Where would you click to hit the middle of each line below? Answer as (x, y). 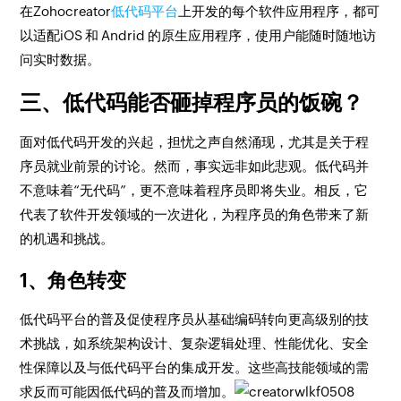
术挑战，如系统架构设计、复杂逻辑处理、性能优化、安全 (195, 343)
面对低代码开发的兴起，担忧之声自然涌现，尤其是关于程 (195, 142)
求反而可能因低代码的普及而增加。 (128, 392)
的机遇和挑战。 (67, 239)
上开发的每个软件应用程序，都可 (279, 11)
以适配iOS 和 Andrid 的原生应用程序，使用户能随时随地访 (198, 35)
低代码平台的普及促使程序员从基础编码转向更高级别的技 (195, 319)
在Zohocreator (66, 11)
